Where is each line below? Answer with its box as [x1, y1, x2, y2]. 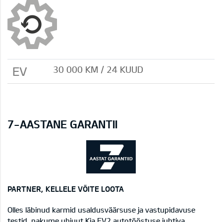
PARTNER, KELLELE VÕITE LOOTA [7, 184, 124, 193]
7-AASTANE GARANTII [7, 117, 117, 130]
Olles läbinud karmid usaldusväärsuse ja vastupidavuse [7, 205, 195, 214]
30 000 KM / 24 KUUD [53, 63, 143, 75]
